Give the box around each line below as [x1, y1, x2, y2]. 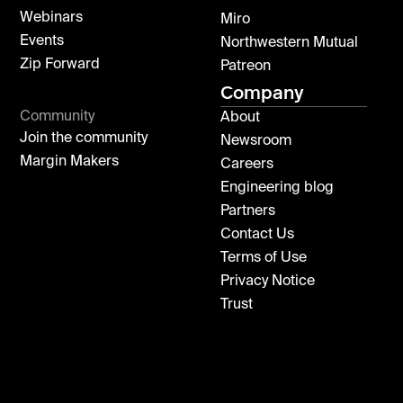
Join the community [20, 130, 148, 146]
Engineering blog [220, 180, 334, 195]
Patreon [220, 58, 271, 74]
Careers [220, 157, 273, 172]
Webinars [20, 10, 84, 25]
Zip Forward [20, 57, 101, 72]
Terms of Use [220, 250, 307, 265]
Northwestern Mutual [220, 35, 367, 50]
